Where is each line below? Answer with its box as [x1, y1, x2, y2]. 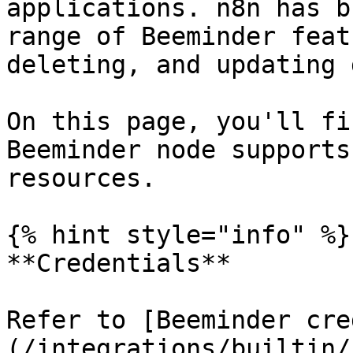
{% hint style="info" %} [6, 221, 351, 249]
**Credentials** [6, 249, 231, 277]
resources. [6, 164, 156, 192]
